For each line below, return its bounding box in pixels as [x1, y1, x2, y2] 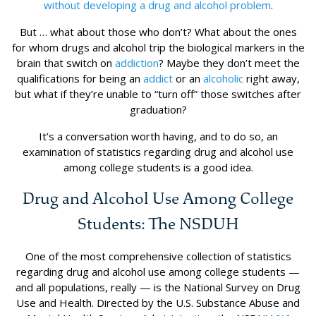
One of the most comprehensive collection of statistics [25, 248, 291, 263]
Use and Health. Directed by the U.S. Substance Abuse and [16, 295, 300, 310]
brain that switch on [16, 55, 115, 70]
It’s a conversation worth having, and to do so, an [38, 128, 278, 143]
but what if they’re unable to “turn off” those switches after [15, 86, 301, 101]
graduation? [129, 102, 187, 116]
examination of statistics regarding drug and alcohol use [23, 144, 293, 159]
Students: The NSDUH [77, 213, 239, 234]
